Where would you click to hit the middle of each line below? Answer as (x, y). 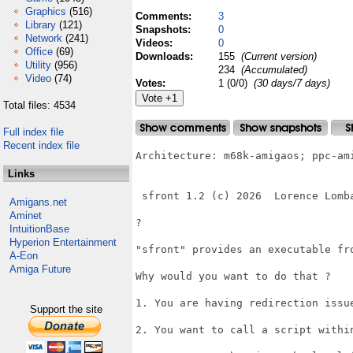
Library (41, 25)
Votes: (152, 83)
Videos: (156, 43)
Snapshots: (165, 30)
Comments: (165, 16)
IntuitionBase (39, 229)
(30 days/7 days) (292, 83)
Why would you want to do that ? (233, 276)
